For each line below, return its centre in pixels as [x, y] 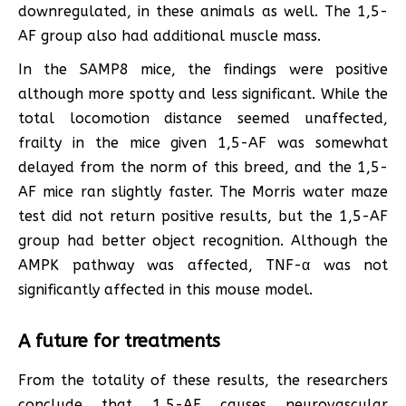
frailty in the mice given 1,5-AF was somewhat [203, 142]
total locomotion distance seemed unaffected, [203, 118]
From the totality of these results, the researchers [203, 380]
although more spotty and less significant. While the [203, 93]
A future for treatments [119, 341]
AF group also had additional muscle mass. [169, 35]
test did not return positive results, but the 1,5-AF [203, 216]
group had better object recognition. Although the [203, 240]
